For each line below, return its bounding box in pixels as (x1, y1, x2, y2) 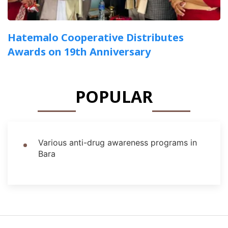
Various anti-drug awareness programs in (38, 137, 197, 148)
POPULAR (75, 85, 153, 107)
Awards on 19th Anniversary (8, 44, 151, 59)
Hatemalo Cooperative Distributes (8, 30, 184, 44)
